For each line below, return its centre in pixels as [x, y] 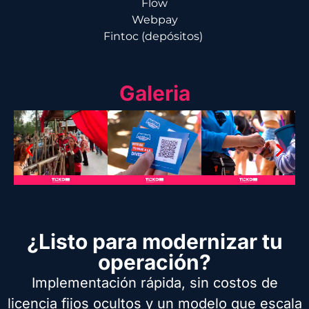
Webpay [154, 20]
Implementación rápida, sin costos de [154, 283]
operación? [154, 262]
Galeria [154, 93]
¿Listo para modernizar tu [154, 242]
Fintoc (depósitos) [154, 37]
